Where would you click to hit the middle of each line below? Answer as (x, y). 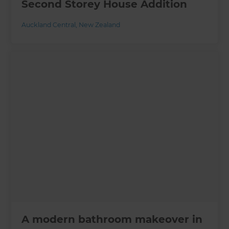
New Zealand (100, 25)
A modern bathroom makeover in (112, 219)
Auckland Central (49, 25)
